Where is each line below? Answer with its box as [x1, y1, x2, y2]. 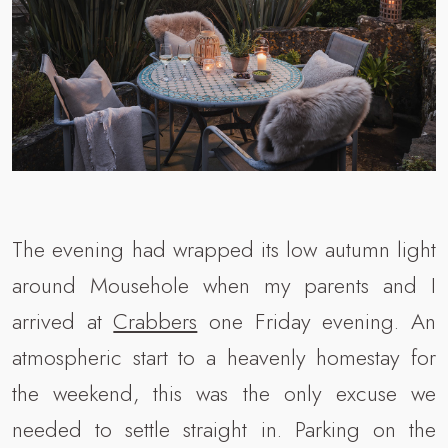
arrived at [12, 305, 114, 338]
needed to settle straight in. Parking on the [12, 413, 436, 446]
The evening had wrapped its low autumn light [12, 233, 436, 266]
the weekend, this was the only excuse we [12, 377, 436, 410]
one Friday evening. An [197, 305, 437, 338]
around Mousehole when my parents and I [12, 269, 436, 302]
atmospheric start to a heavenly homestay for [12, 341, 436, 374]
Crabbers [113, 305, 198, 338]
